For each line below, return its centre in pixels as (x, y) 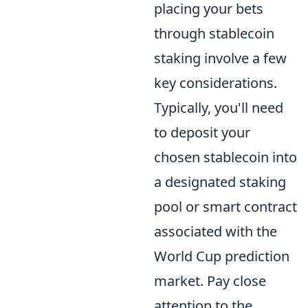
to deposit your (202, 132)
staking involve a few (220, 58)
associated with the (216, 231)
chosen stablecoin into (225, 157)
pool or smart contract (225, 206)
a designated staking (220, 181)
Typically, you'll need (219, 107)
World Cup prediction (222, 256)
